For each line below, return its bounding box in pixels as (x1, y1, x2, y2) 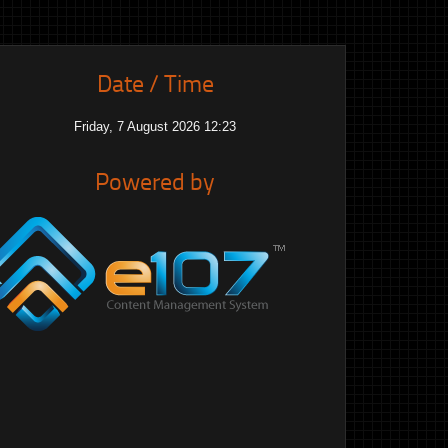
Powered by (95, 164, 216, 197)
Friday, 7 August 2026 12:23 (74, 119, 237, 134)
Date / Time (96, 66, 214, 99)
